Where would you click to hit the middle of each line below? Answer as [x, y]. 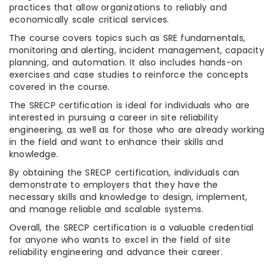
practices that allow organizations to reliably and [118, 8]
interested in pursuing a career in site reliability [114, 118]
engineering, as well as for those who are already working [137, 130]
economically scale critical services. [89, 20]
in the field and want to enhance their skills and [116, 142]
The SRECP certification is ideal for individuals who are [130, 106]
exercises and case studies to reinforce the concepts [129, 75]
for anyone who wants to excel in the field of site [120, 240]
